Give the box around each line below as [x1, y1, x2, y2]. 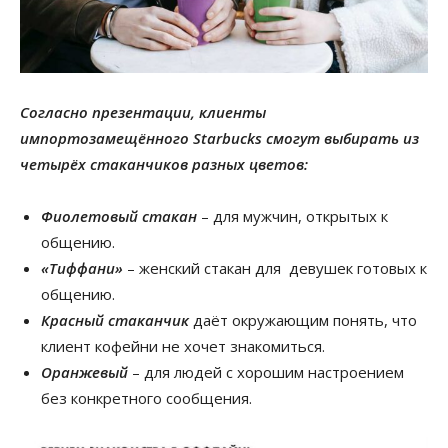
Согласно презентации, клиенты [20, 102, 266, 123]
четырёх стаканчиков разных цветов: [20, 154, 312, 175]
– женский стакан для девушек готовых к [123, 258, 427, 279]
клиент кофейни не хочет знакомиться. [41, 336, 325, 357]
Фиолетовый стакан [41, 206, 197, 227]
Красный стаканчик [41, 310, 189, 331]
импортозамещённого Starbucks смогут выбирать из [20, 128, 419, 149]
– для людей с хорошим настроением [132, 362, 404, 383]
